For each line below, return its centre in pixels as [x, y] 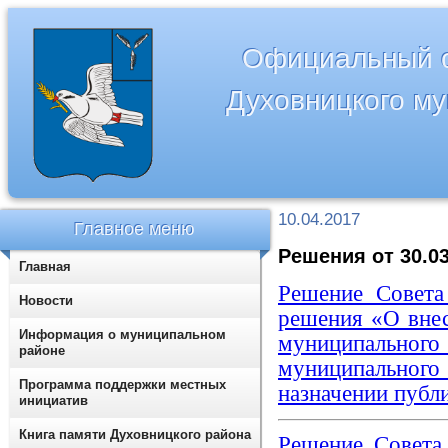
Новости [46, 300]
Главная [45, 266]
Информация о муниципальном [122, 334]
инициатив [53, 400]
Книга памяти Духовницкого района [135, 434]
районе [42, 350]
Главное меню [135, 229]
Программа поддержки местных [122, 384]
